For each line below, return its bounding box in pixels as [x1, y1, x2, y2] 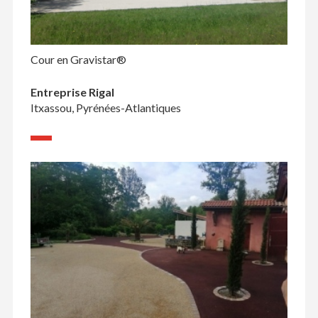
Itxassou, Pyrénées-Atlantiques [30, 101, 181, 115]
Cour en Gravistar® [30, 53, 126, 67]
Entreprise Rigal [30, 85, 114, 99]
